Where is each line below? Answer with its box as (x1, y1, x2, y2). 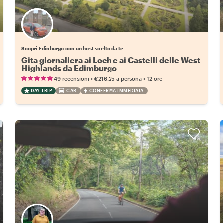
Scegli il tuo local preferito (65, 27, 132, 33)
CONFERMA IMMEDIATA (89, 87, 144, 93)
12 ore (147, 75, 163, 82)
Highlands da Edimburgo (21, 63, 117, 73)
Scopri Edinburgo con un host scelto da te (21, 45, 124, 51)
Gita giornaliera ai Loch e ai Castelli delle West (21, 55, 201, 65)
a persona (116, 75, 142, 82)
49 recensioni (54, 75, 90, 82)
